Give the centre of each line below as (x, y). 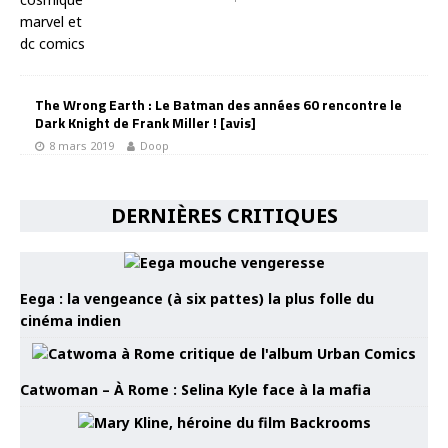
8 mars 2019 (81, 145)
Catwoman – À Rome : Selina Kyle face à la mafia (195, 389)
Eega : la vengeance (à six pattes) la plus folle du (197, 298)
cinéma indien (70, 320)
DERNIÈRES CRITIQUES (224, 215)
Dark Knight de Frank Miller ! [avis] (145, 122)
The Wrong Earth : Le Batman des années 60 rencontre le (218, 104)
